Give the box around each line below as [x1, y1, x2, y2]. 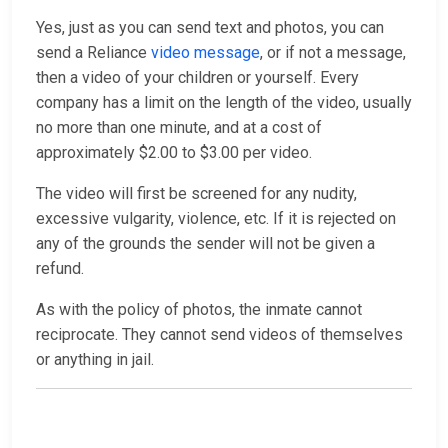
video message [151, 43, 260, 63]
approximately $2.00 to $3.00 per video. [36, 143, 312, 163]
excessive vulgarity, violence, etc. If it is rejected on [36, 209, 396, 229]
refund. [36, 259, 84, 279]
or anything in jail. [36, 350, 154, 370]
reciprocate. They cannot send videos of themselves [36, 325, 403, 345]
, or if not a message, [260, 43, 406, 63]
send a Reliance [36, 43, 151, 63]
